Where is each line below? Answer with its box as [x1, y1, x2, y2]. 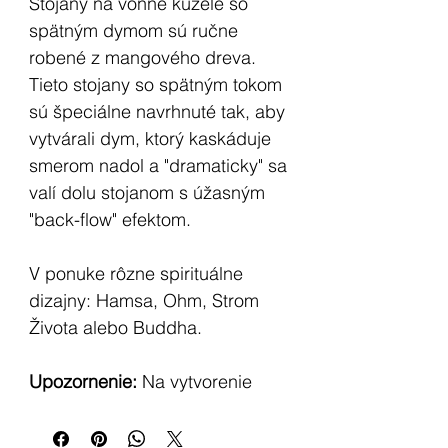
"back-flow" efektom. [29, 208, 191, 232]
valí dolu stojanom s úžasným [29, 181, 265, 205]
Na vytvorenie [137, 370, 252, 394]
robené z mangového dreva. [29, 46, 256, 70]
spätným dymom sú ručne [29, 19, 238, 43]
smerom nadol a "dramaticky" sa [29, 154, 287, 178]
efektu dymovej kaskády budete [29, 397, 285, 421]
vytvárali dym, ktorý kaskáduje [29, 127, 271, 151]
